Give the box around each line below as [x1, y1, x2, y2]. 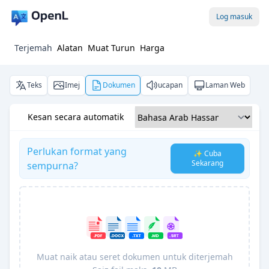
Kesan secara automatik [27, 111, 124, 122]
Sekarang [192, 158, 224, 168]
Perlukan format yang [27, 145, 127, 158]
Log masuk [216, 11, 252, 22]
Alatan [57, 42, 83, 53]
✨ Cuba [193, 148, 222, 159]
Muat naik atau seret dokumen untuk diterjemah [36, 251, 233, 263]
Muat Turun [88, 42, 135, 53]
